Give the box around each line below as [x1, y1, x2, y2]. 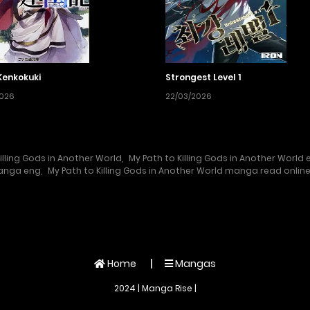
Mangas [173, 257, 216, 271]
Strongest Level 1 [165, 71, 241, 84]
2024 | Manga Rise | [113, 282, 197, 295]
